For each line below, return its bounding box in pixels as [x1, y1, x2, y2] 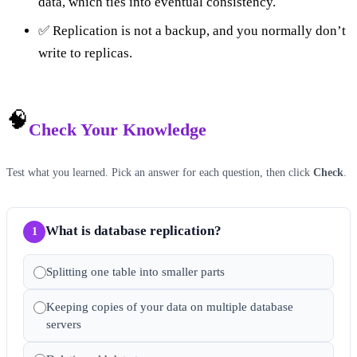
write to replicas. [38, 45, 132, 61]
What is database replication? [45, 222, 222, 238]
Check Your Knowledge [29, 119, 206, 139]
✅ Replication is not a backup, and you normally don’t [38, 22, 346, 38]
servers [46, 317, 81, 331]
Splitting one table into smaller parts [46, 265, 225, 278]
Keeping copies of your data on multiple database [46, 300, 293, 313]
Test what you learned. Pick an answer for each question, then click [6, 165, 313, 178]
